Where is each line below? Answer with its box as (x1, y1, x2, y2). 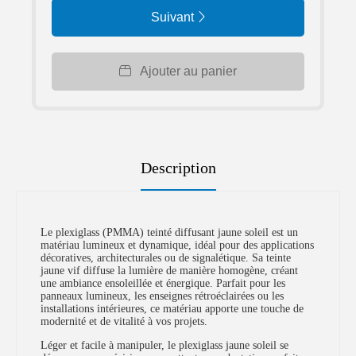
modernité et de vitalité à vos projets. (41, 315, 207, 327)
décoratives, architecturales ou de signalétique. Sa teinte (41, 252, 291, 264)
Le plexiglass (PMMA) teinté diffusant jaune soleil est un (41, 226, 298, 238)
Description (140, 159, 216, 176)
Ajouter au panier (140, 64, 237, 78)
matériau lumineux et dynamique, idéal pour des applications (41, 239, 314, 251)
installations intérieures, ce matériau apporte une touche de (41, 303, 304, 315)
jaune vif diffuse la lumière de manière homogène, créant (41, 265, 298, 277)
